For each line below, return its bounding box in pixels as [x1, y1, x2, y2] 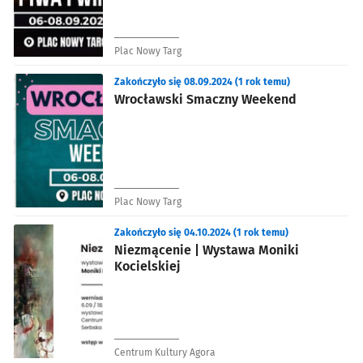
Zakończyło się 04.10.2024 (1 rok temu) [114, 226, 288, 238]
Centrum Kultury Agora [114, 346, 216, 358]
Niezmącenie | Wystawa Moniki [114, 241, 299, 258]
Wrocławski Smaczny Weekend [114, 91, 297, 107]
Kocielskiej [114, 258, 181, 274]
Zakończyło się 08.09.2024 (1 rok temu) [114, 75, 290, 88]
